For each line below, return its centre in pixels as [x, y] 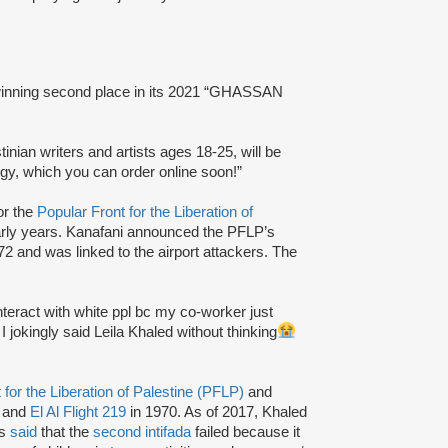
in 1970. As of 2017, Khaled [216, 411]
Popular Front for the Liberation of [145, 211]
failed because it [247, 431]
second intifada [144, 431]
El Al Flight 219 [78, 411]
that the [65, 431]
